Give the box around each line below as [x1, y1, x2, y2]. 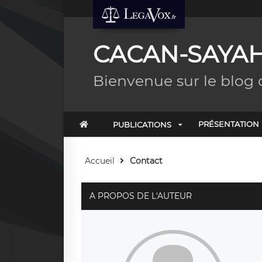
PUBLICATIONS [112, 119, 171, 129]
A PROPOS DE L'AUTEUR [89, 191, 192, 201]
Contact [129, 156, 163, 166]
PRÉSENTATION [198, 119, 259, 129]
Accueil [84, 156, 115, 166]
